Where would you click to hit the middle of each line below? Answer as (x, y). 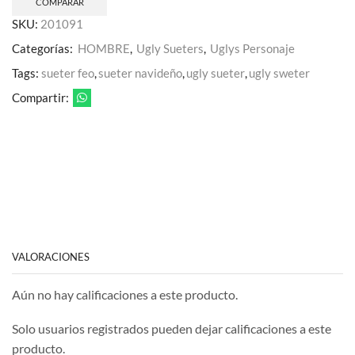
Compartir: (40, 98)
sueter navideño (140, 73)
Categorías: (44, 49)
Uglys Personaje (252, 49)
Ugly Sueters (170, 49)
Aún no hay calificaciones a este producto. (125, 294)
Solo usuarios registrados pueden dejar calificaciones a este (172, 329)
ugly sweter (279, 73)
